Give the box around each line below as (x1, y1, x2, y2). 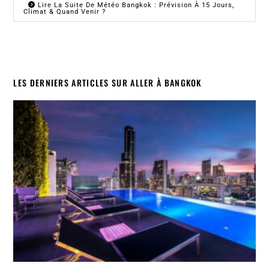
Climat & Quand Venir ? (23, 8, 106, 16)
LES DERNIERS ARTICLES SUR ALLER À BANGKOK (13, 76, 202, 89)
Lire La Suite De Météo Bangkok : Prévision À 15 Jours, (35, 1, 235, 10)
